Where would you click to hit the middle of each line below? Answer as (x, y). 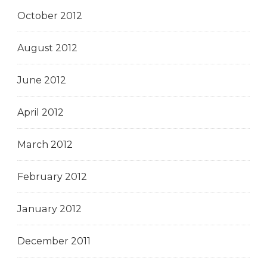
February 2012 (52, 176)
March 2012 (45, 144)
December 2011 (54, 241)
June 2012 (42, 80)
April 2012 (41, 112)
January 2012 (49, 209)
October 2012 (50, 15)
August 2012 (47, 48)
